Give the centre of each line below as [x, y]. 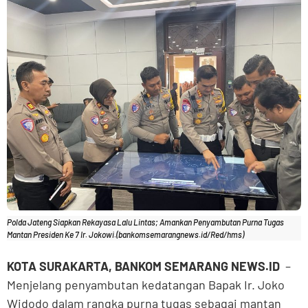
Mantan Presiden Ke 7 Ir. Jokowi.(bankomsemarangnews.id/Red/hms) [125, 234]
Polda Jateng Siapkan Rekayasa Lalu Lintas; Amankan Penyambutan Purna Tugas [145, 222]
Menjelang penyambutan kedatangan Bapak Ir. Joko [146, 285]
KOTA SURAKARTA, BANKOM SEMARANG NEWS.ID [143, 266]
